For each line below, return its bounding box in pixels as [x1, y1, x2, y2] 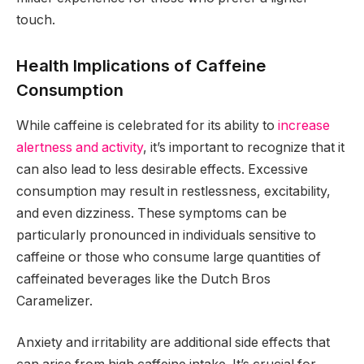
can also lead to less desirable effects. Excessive [16, 161, 308, 177]
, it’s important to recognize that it [143, 139, 344, 155]
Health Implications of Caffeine [16, 54, 266, 76]
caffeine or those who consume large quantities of [16, 249, 321, 265]
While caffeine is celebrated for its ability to [16, 117, 278, 133]
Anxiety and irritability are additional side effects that [16, 335, 330, 351]
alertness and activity [16, 139, 143, 155]
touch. [16, 11, 55, 28]
